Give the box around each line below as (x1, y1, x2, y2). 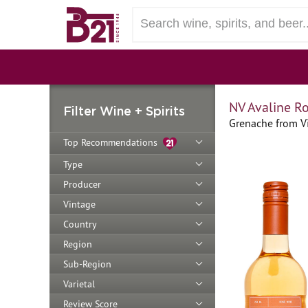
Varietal (63, 277, 95, 290)
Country (63, 217, 97, 230)
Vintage (63, 197, 96, 210)
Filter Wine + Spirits (63, 104, 185, 118)
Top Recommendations (63, 136, 163, 148)
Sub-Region (63, 257, 111, 270)
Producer (63, 177, 101, 190)
